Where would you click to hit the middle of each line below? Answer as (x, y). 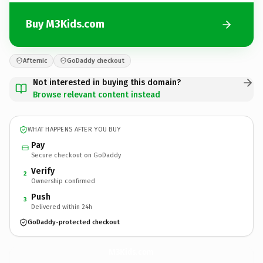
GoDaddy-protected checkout (74, 222)
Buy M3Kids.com (65, 24)
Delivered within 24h (62, 207)
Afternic (35, 60)
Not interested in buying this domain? (107, 82)
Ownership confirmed (63, 181)
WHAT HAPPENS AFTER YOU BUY (74, 129)
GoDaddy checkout (96, 60)
